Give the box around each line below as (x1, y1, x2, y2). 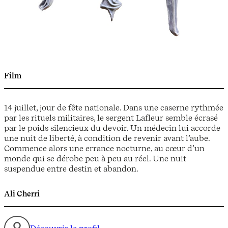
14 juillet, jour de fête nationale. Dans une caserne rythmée (4, 102, 223, 113)
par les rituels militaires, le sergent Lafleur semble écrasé (4, 112, 218, 123)
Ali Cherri (4, 189, 40, 199)
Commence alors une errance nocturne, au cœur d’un (4, 143, 205, 154)
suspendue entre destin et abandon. (4, 163, 138, 174)
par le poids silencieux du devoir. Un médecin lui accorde (4, 123, 220, 133)
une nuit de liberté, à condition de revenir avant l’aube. (4, 133, 210, 144)
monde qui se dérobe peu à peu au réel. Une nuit (4, 153, 186, 164)
